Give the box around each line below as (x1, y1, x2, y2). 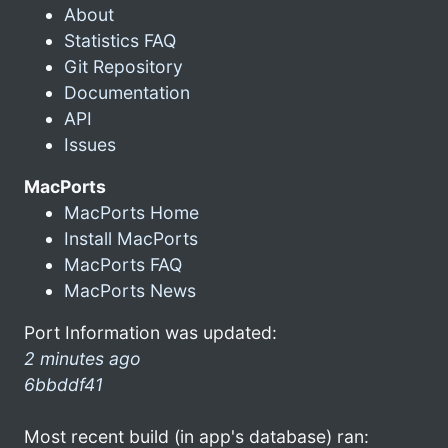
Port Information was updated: (24, 321, 277, 343)
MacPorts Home (64, 201, 199, 223)
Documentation (64, 81, 190, 103)
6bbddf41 (24, 373, 103, 395)
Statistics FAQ (64, 29, 176, 51)
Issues (64, 133, 116, 155)
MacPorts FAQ (64, 253, 182, 275)
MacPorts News (64, 279, 196, 301)
